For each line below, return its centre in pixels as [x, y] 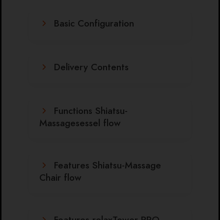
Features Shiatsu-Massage [108, 165]
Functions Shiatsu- [91, 110]
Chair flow [60, 177]
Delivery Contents [91, 67]
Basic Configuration [94, 23]
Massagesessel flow [80, 123]
